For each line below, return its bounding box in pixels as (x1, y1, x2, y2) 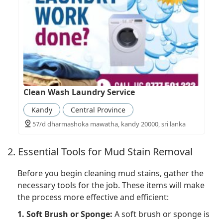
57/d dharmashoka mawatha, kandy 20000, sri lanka (32, 119, 186, 128)
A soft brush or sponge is (112, 209, 210, 220)
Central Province (70, 105, 125, 114)
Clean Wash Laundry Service (23, 86, 135, 98)
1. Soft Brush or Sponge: (17, 209, 112, 220)
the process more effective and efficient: (17, 192, 169, 203)
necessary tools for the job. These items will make (17, 180, 205, 191)
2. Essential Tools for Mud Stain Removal (7, 144, 193, 158)
